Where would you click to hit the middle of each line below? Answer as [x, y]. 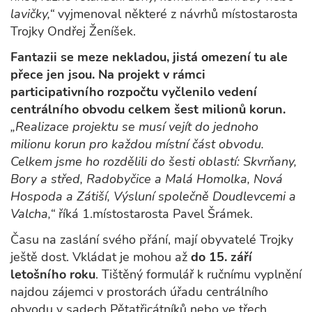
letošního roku [53, 275]
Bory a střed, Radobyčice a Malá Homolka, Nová [147, 179]
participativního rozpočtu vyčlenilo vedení [134, 92]
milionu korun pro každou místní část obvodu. [137, 145]
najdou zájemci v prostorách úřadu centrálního [139, 292]
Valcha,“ [33, 214]
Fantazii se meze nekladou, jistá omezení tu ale [149, 57]
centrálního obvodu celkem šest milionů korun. [148, 110]
